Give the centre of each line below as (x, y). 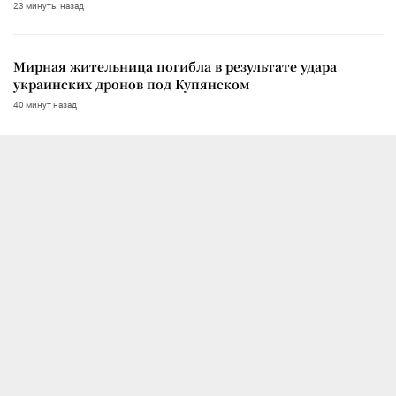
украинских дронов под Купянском (132, 84)
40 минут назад (45, 104)
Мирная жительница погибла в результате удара (175, 66)
